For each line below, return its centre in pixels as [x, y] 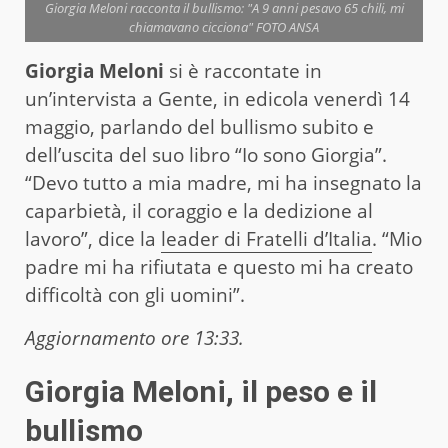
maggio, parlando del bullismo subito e [199, 126]
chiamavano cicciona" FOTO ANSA [224, 26]
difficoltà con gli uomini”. [137, 294]
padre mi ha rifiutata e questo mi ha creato [219, 266]
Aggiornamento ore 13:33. [134, 337]
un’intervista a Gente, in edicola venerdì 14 [217, 98]
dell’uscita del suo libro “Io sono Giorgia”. [206, 154]
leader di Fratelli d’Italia [266, 238]
